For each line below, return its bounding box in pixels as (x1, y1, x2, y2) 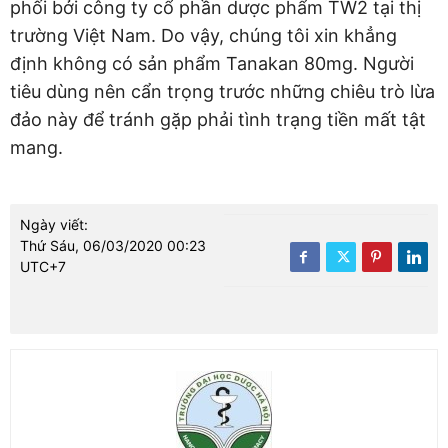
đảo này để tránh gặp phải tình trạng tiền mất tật (10, 109, 426, 131)
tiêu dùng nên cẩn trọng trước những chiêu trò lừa (10, 81, 435, 103)
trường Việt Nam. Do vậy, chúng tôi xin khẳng (10, 25, 397, 47)
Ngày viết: (20, 216, 88, 234)
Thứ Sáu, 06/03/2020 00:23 (20, 237, 206, 255)
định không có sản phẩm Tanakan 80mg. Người (10, 53, 414, 75)
